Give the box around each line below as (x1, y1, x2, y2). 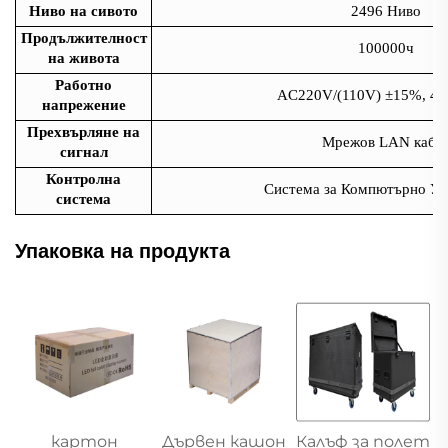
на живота (47, 50, 120, 67)
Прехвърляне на (27, 124, 140, 141)
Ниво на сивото (29, 3, 138, 20)
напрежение (41, 97, 126, 114)
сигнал (59, 144, 108, 161)
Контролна (46, 171, 121, 188)
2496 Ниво (350, 3, 421, 20)
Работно (55, 77, 112, 94)
